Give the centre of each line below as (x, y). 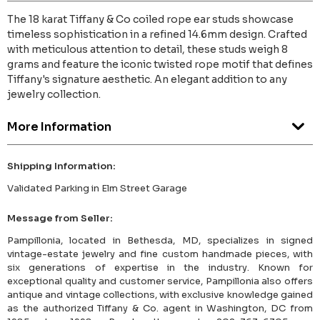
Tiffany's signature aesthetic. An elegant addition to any (147, 80)
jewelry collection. (54, 95)
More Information (59, 127)
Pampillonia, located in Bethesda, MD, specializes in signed (160, 241)
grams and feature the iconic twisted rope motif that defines (160, 65)
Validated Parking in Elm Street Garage (97, 189)
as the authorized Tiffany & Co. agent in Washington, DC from (160, 309)
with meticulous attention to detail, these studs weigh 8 (147, 50)
